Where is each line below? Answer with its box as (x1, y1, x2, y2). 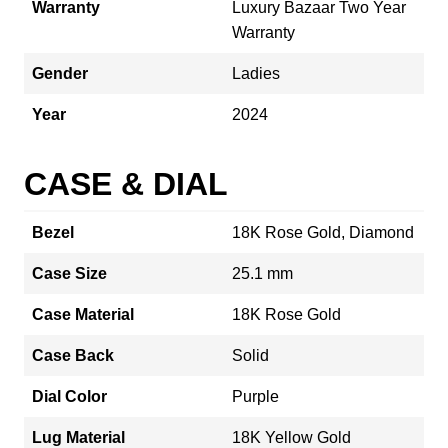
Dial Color (32, 387, 107, 405)
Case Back (32, 346, 114, 364)
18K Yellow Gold (232, 428, 351, 446)
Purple (232, 387, 279, 405)
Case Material (32, 305, 134, 323)
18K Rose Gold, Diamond (232, 223, 414, 241)
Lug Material (32, 428, 125, 446)
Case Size (32, 264, 107, 282)
